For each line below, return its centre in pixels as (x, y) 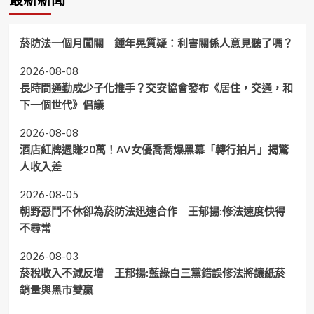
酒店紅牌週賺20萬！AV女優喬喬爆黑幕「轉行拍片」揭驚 (154, 149)
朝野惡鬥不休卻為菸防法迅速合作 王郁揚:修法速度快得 (152, 211)
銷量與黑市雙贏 (56, 289)
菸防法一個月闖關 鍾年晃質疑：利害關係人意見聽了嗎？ (156, 42)
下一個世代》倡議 (61, 104)
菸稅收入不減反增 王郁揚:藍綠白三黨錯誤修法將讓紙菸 (152, 272)
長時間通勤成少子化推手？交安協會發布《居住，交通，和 (156, 87)
